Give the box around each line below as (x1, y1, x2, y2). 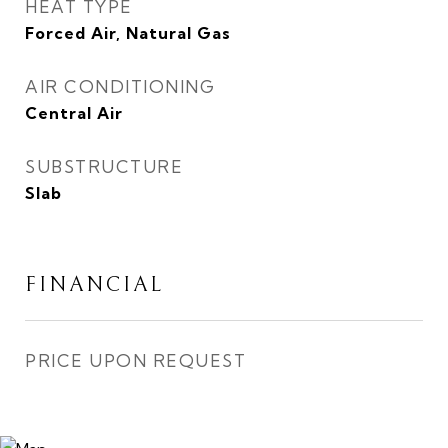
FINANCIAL (25, 273, 164, 297)
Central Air (25, 103, 123, 123)
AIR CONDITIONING (25, 76, 215, 97)
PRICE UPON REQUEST (25, 350, 246, 371)
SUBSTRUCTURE (25, 156, 183, 177)
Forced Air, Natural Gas (25, 23, 231, 43)
